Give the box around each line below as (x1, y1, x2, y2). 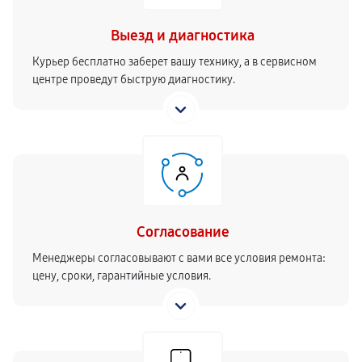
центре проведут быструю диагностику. (32, 73, 235, 86)
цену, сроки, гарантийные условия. (32, 269, 211, 283)
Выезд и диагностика (111, 27, 255, 44)
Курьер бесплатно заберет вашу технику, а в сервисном (32, 55, 317, 69)
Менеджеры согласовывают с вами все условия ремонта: (32, 251, 326, 265)
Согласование (136, 223, 229, 241)
